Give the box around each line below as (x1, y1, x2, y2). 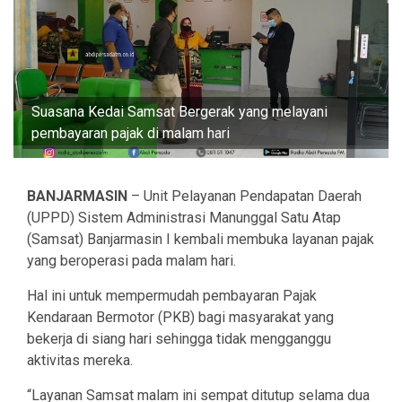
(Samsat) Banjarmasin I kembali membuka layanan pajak (27, 231, 374, 249)
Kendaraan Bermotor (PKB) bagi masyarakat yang (27, 309, 334, 327)
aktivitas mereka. (27, 352, 133, 370)
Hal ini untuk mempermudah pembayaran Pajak (27, 287, 317, 305)
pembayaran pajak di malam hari (31, 125, 230, 143)
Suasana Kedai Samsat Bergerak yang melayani (31, 103, 328, 121)
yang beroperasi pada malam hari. (27, 252, 236, 270)
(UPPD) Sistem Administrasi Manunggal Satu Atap (27, 209, 341, 227)
